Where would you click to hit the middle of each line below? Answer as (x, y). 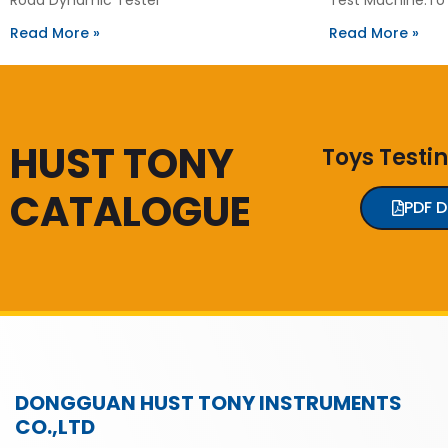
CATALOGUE (130, 211)
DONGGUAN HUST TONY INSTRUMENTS (208, 402)
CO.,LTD (55, 426)
